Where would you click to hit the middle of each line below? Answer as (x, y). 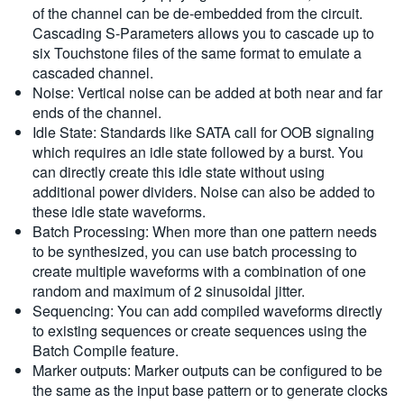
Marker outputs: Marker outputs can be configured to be (207, 370)
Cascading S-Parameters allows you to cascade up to (203, 33)
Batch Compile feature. (106, 350)
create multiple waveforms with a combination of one (199, 271)
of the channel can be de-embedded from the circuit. (197, 13)
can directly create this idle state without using (179, 172)
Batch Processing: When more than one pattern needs (205, 231)
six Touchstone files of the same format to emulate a (197, 53)
